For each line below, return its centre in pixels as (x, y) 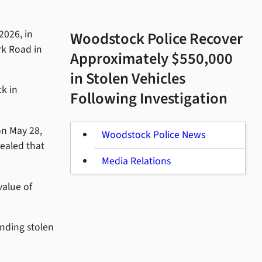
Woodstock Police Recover (156, 39)
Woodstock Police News (154, 135)
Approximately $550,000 (151, 59)
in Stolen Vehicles (128, 79)
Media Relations (137, 161)
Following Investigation (149, 99)
